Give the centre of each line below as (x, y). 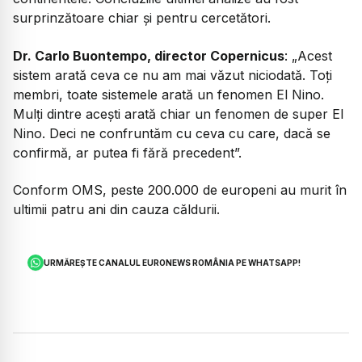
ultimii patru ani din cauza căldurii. (116, 209)
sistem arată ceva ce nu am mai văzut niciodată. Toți (173, 75)
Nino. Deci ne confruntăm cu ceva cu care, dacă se (172, 133)
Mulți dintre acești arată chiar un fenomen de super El (178, 114)
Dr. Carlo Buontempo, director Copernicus (149, 55)
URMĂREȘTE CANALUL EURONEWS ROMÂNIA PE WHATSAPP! (173, 263)
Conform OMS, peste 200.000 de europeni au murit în (180, 189)
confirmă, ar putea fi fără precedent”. (127, 152)
